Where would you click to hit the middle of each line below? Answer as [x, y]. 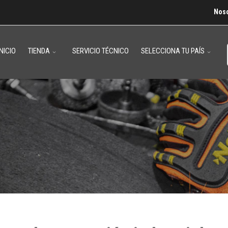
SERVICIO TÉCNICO [101, 51]
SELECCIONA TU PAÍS [173, 51]
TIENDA [39, 51]
